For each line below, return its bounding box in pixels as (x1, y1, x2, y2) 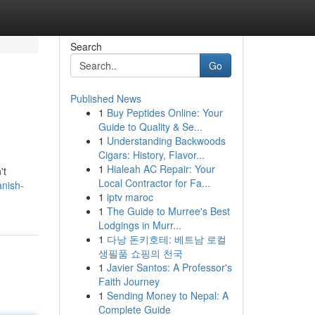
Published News (70, 91, 141, 105)
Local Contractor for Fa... (98, 176, 210, 190)
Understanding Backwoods (106, 134, 226, 148)
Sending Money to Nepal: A (106, 288, 229, 302)
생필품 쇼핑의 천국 (98, 246, 183, 260)
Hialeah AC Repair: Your (106, 162, 215, 176)
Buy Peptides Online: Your (106, 105, 223, 120)
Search (70, 39, 102, 53)
